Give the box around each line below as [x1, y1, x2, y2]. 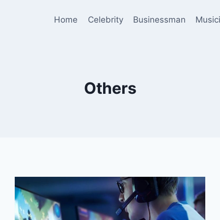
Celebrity [87, 14, 123, 25]
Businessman [133, 14, 186, 25]
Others [83, 79, 137, 98]
